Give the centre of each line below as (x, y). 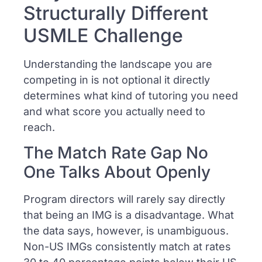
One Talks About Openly (117, 172)
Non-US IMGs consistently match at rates (127, 247)
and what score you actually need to (114, 111)
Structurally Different (116, 13)
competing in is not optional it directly (117, 80)
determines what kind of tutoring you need (131, 95)
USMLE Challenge (103, 35)
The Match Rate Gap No (116, 153)
